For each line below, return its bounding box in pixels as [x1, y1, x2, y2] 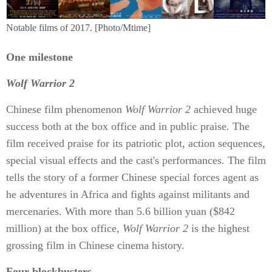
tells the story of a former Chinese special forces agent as [6, 171, 259, 183]
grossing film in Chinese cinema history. [6, 239, 185, 251]
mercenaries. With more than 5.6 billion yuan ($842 [6, 205, 235, 217]
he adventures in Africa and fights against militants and [6, 188, 250, 200]
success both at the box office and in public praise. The [6, 120, 250, 132]
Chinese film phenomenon [6, 103, 125, 115]
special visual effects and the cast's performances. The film [6, 154, 266, 166]
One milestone [6, 51, 73, 63]
